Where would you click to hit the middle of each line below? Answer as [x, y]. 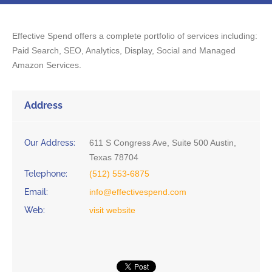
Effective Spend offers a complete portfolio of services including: [135, 36]
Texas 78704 [114, 157]
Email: [36, 192]
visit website [112, 210]
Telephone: [46, 173]
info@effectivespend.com [138, 192]
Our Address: [50, 142]
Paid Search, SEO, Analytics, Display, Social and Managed [124, 50]
